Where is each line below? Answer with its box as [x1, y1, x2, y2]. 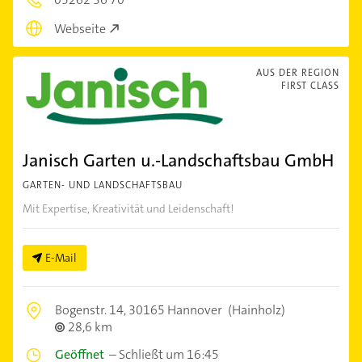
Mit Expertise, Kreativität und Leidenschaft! [23, 201, 234, 217]
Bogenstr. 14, [55, 301, 128, 319]
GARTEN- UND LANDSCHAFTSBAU [23, 179, 183, 192]
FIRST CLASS [281, 79, 339, 93]
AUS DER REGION [256, 66, 339, 80]
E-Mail [45, 250, 77, 266]
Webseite [54, 20, 106, 38]
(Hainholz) [225, 301, 285, 319]
